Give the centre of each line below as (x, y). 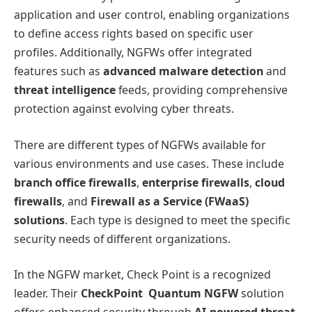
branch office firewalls (75, 182)
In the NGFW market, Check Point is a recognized (142, 275)
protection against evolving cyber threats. (124, 109)
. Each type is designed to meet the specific (178, 220)
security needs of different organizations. (122, 239)
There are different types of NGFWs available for (140, 145)
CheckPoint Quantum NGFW (159, 294)
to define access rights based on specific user (134, 34)
